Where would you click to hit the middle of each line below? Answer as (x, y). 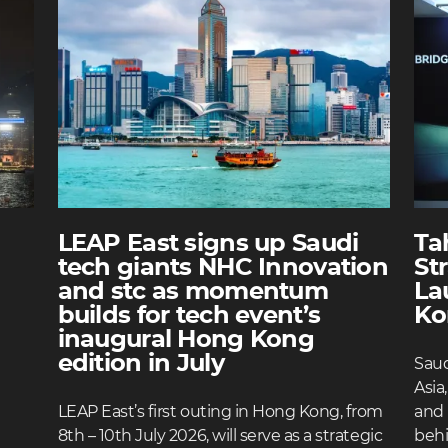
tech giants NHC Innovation (222, 268)
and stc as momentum (192, 292)
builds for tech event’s (189, 316)
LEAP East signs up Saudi (208, 244)
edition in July (140, 364)
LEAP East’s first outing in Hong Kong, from (220, 412)
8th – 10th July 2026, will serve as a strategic (220, 436)
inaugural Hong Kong (185, 340)
